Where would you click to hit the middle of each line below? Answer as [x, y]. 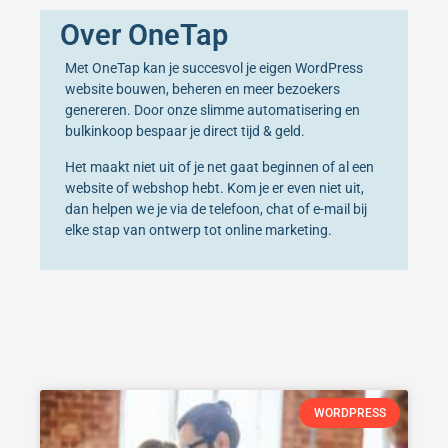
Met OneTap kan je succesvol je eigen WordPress [214, 69]
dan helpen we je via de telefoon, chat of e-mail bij [216, 209]
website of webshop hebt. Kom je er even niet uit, [214, 188]
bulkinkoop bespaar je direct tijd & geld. [186, 132]
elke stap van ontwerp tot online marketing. [198, 230]
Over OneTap [144, 35]
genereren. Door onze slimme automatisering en [212, 111]
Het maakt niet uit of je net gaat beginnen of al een [219, 167]
